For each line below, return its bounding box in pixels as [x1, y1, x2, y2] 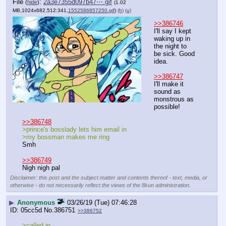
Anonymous [17, 199, 55, 207]
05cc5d [21, 206, 42, 214]
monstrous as [154, 95, 194, 103]
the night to [154, 42, 187, 50]
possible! [154, 103, 180, 111]
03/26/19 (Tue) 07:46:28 [67, 199, 137, 207]
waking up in [154, 35, 190, 42]
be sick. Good [154, 50, 195, 58]
